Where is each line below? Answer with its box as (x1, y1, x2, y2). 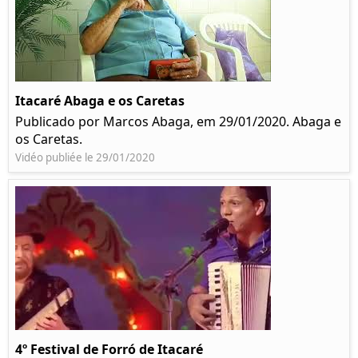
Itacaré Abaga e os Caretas (15, 92, 185, 110)
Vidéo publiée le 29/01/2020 (15, 150, 155, 165)
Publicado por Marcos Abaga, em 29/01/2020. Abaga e (15, 113, 341, 131)
